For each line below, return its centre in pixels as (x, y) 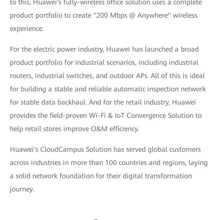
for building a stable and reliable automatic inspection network (108, 89)
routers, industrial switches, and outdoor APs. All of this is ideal (107, 76)
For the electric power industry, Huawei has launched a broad (104, 49)
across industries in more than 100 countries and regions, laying (109, 163)
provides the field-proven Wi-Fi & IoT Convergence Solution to (106, 116)
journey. (22, 189)
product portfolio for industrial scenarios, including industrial (104, 63)
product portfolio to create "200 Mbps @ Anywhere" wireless (104, 15)
